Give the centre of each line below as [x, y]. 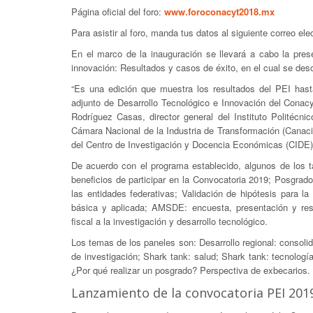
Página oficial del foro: [118, 12]
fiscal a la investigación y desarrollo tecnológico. [169, 221]
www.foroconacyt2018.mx [219, 12]
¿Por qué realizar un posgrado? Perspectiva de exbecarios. [191, 270]
